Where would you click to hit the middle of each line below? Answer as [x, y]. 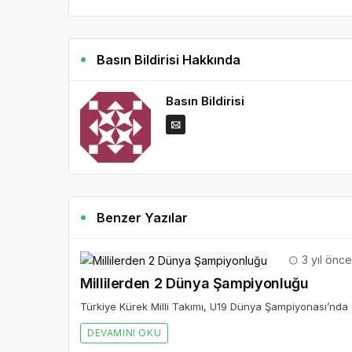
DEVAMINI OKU [125, 333]
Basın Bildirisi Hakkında [169, 60]
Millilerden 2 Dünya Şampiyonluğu [194, 284]
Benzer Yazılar [143, 218]
